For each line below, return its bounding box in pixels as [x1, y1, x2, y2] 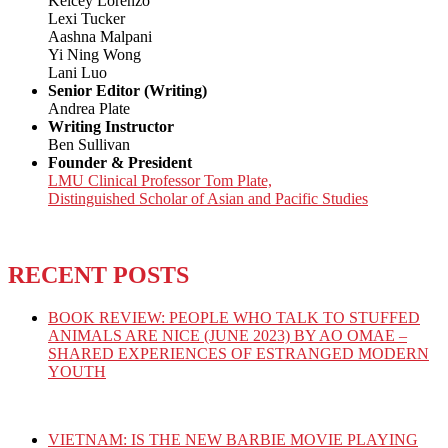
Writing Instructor [48, 117, 174, 135]
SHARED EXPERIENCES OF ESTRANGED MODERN [48, 344, 429, 362]
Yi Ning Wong [48, 45, 141, 63]
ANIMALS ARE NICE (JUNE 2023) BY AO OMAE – [48, 326, 407, 344]
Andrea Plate [48, 99, 130, 117]
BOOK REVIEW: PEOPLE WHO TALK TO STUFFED [48, 308, 420, 326]
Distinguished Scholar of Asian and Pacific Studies [48, 189, 368, 207]
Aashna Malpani [48, 27, 152, 45]
